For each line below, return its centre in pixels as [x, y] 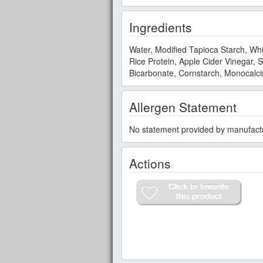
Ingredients [161, 27]
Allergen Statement [183, 107]
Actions [150, 163]
